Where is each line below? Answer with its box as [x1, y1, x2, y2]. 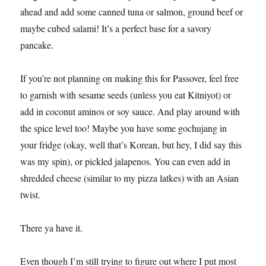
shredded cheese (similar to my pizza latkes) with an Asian [20, 172, 239, 185]
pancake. [20, 39, 54, 52]
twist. [20, 188, 41, 201]
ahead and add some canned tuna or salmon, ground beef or [20, 5, 243, 18]
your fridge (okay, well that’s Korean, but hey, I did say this [20, 138, 242, 151]
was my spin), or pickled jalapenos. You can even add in [20, 155, 231, 168]
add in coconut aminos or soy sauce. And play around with [20, 105, 240, 118]
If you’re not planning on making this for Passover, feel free [20, 72, 239, 85]
